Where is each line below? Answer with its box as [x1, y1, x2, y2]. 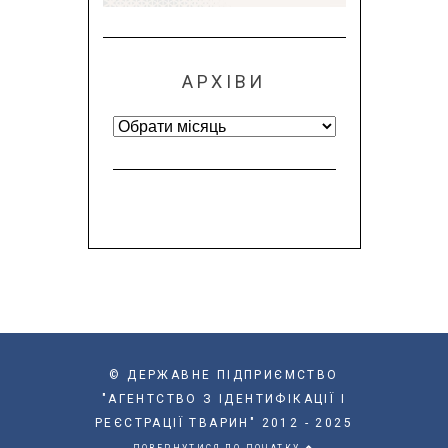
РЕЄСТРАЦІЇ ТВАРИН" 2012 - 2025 [95, 416, 353, 431]
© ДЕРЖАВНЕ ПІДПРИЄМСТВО [109, 368, 339, 383]
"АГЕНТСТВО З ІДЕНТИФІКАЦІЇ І [101, 392, 347, 407]
